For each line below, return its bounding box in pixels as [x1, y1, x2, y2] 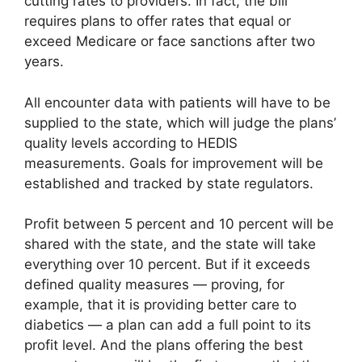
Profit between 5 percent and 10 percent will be [24, 216, 334, 233]
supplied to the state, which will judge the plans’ [24, 114, 336, 131]
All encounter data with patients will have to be [24, 94, 330, 111]
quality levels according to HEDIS [24, 134, 238, 151]
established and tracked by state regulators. [24, 175, 314, 192]
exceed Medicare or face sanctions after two [24, 33, 315, 50]
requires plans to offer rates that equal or [24, 13, 291, 30]
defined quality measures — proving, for [24, 276, 284, 293]
